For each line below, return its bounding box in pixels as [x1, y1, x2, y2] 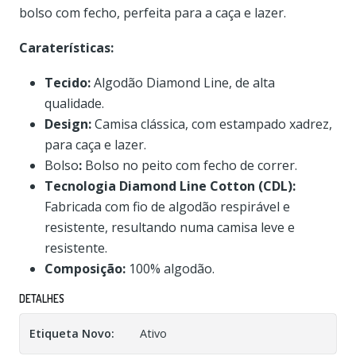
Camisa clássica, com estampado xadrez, [91, 115, 332, 133]
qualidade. [44, 95, 104, 112]
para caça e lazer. [44, 136, 146, 153]
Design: [44, 115, 91, 133]
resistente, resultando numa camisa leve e [44, 219, 295, 236]
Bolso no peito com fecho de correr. [82, 157, 297, 174]
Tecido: [44, 74, 94, 91]
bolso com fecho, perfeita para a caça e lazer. [19, 4, 286, 21]
